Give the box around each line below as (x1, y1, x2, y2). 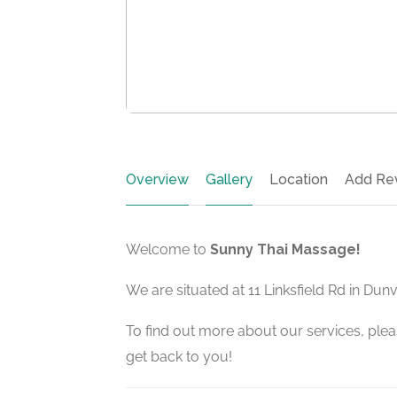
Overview (126, 171, 189, 188)
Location (269, 171, 328, 188)
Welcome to (126, 241, 210, 258)
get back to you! (126, 348, 232, 365)
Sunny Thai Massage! (210, 241, 361, 258)
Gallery (206, 171, 253, 188)
